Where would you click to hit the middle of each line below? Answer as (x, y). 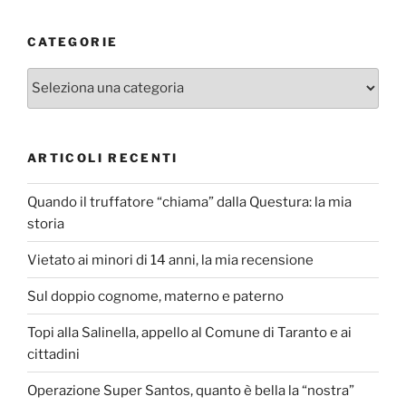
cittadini (53, 354)
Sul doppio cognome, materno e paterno (155, 296)
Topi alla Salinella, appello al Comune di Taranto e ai (189, 332)
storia (46, 223)
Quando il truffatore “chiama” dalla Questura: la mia (189, 202)
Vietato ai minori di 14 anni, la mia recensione (170, 260)
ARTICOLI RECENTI (103, 157)
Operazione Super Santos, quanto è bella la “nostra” (191, 390)
